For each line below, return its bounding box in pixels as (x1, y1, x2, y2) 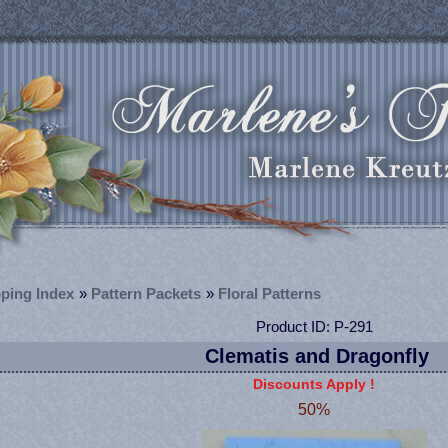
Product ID (255, 318, 326, 335)
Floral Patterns (218, 285, 321, 302)
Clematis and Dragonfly (205, 345, 429, 367)
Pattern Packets (91, 285, 201, 302)
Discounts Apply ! (253, 376, 375, 392)
